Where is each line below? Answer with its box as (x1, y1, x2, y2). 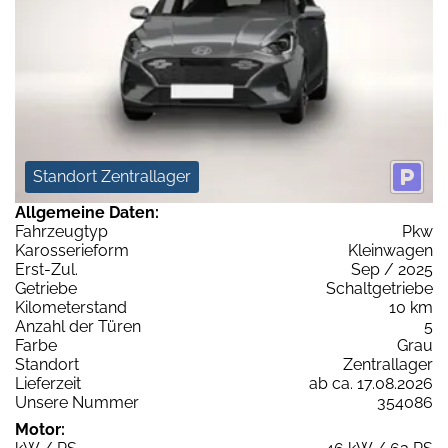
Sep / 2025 (351, 259, 433, 279)
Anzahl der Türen (15, 316, 141, 336)
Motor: (15, 419, 65, 439)
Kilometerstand (15, 297, 127, 317)
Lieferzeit (15, 373, 81, 393)
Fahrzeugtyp (15, 221, 108, 241)
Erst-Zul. (15, 259, 78, 279)
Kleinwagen (348, 240, 433, 260)
